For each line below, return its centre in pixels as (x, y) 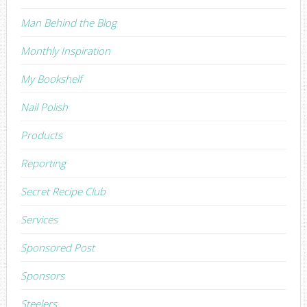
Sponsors (42, 275)
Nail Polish (44, 107)
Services (39, 219)
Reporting (43, 163)
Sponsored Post (57, 247)
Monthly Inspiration (65, 50)
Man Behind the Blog (68, 22)
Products (41, 135)
